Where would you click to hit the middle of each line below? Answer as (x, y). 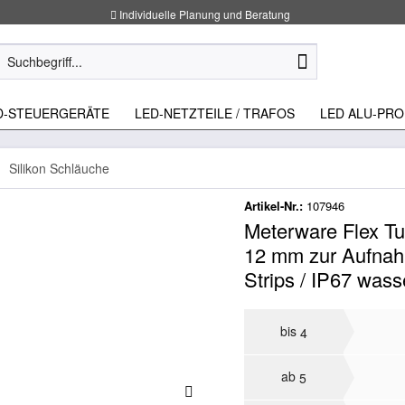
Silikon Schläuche (59, 168)
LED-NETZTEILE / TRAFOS (215, 113)
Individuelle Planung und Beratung (204, 14)
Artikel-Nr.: (276, 205)
